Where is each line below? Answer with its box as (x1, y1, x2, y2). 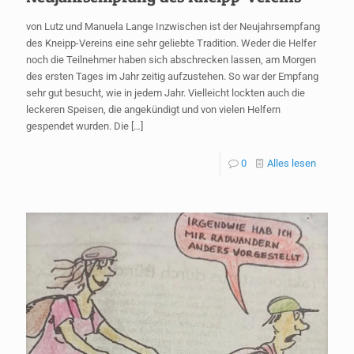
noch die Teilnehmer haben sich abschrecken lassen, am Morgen (26, 53, 316, 66)
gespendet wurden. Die (26, 119, 129, 132)
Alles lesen (267, 156, 316, 169)
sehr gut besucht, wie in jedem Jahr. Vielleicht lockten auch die (26, 86, 305, 99)
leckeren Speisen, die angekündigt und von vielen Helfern (26, 103, 281, 115)
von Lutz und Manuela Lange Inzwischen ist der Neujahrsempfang (26, 20, 320, 32)
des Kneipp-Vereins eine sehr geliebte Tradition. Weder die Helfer (26, 36, 316, 49)
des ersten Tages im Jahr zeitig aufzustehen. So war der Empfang (26, 70, 318, 82)
